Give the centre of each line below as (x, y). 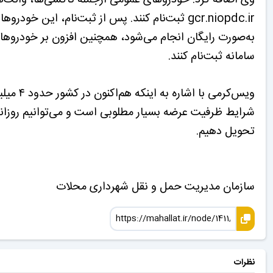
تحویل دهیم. (225, 131)
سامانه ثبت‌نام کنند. (211, 56)
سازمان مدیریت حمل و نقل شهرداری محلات (155, 187)
